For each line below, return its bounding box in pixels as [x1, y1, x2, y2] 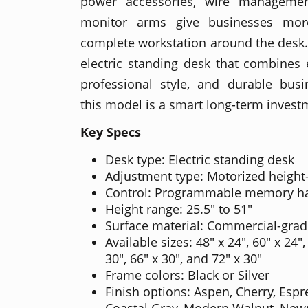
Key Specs [80, 123, 141, 141]
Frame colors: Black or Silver [105, 266, 269, 283]
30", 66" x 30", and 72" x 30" [105, 250, 262, 267]
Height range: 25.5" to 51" [105, 200, 252, 217]
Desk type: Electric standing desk [105, 151, 294, 168]
